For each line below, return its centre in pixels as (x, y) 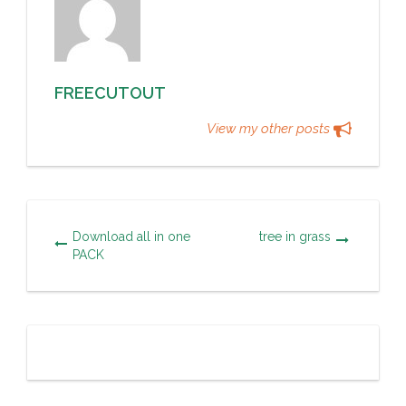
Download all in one (131, 237)
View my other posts (270, 128)
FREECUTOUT (110, 92)
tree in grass (295, 237)
